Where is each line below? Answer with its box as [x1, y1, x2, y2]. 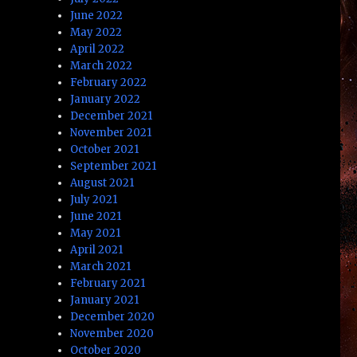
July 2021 [70, 192, 118, 206]
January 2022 [70, 92, 141, 106]
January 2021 [70, 292, 139, 307]
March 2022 [70, 58, 133, 73]
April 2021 [70, 242, 124, 257]
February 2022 [70, 75, 147, 89]
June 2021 [70, 209, 122, 223]
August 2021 [70, 175, 135, 190]
